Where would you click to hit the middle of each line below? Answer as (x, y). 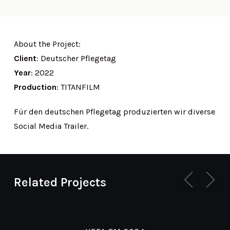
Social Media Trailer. (51, 126)
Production (35, 87)
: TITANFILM (78, 87)
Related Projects (60, 182)
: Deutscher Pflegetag (76, 58)
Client (25, 58)
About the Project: (47, 44)
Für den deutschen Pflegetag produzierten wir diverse (114, 112)
